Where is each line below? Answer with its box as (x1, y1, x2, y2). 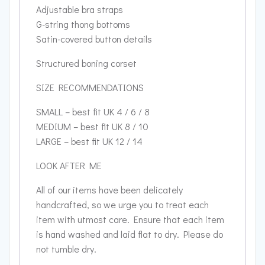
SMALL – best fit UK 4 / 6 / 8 (36, 105, 150, 118)
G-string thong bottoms (36, 18, 130, 31)
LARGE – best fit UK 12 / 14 (36, 135, 143, 148)
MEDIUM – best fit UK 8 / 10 (36, 120, 148, 133)
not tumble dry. (36, 243, 96, 256)
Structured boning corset (36, 57, 137, 70)
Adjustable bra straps (36, 3, 123, 16)
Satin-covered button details (36, 33, 152, 46)
